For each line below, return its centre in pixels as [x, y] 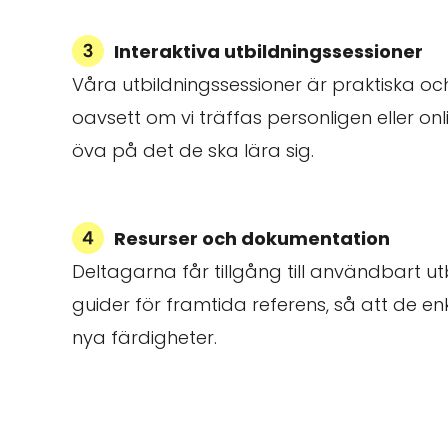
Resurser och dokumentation [252, 239]
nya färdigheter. [144, 338]
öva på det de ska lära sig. [193, 151]
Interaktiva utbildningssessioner [268, 52]
